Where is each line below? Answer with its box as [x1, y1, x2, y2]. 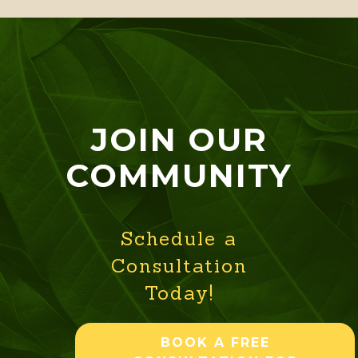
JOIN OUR [90, 120, 268, 160]
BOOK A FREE [160, 335, 270, 351]
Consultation [110, 253, 248, 279]
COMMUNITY [66, 156, 292, 196]
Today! [144, 280, 214, 306]
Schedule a [121, 226, 237, 252]
